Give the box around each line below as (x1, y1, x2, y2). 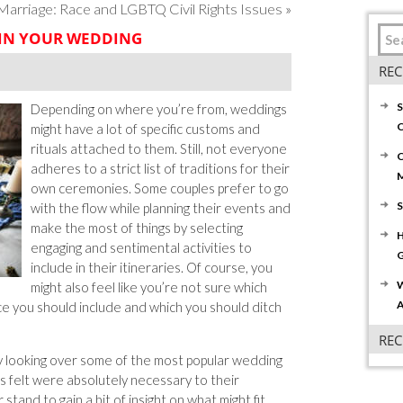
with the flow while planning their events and (31, 200, 291, 216)
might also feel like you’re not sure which (31, 279, 267, 295)
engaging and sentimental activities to (31, 239, 252, 255)
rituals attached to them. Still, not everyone (31, 140, 287, 157)
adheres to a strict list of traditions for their (31, 160, 290, 176)
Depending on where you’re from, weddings (31, 101, 287, 117)
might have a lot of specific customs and (31, 121, 260, 137)
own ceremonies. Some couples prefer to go (31, 180, 289, 196)
